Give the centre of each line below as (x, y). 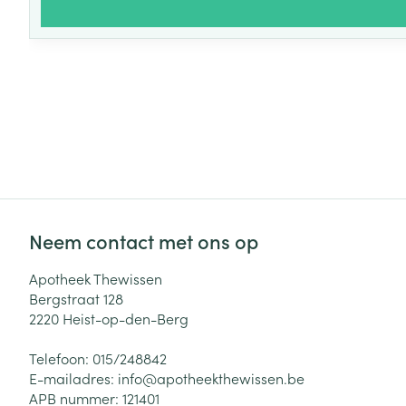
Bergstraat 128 (76, 298)
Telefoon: (61, 358)
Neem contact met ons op (144, 241)
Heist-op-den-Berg (126, 318)
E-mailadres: (73, 378)
